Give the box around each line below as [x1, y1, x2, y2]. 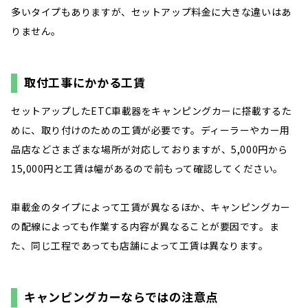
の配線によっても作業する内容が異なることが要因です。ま [11, 219, 280, 234]
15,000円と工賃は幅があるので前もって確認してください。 [11, 162, 283, 176]
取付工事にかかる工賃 [24, 74, 146, 91]
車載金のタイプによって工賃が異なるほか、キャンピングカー [11, 200, 291, 214]
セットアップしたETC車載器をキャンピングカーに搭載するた [11, 104, 292, 118]
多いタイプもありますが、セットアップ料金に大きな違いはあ [11, 5, 291, 19]
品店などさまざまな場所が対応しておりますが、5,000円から [11, 142, 288, 157]
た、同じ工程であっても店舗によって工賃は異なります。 [11, 239, 269, 253]
